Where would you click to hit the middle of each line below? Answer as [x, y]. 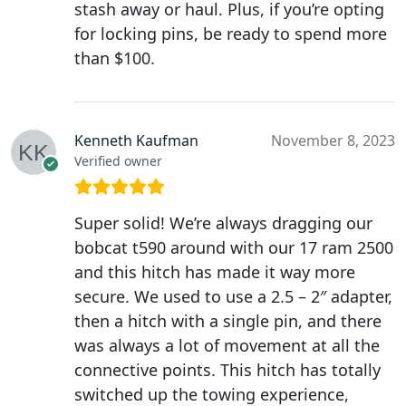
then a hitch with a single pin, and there [228, 321]
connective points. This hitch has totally [227, 370]
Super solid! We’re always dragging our [223, 223]
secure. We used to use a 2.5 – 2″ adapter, [233, 297]
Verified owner [118, 161]
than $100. [115, 58]
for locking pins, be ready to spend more [231, 34]
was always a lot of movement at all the [227, 346]
